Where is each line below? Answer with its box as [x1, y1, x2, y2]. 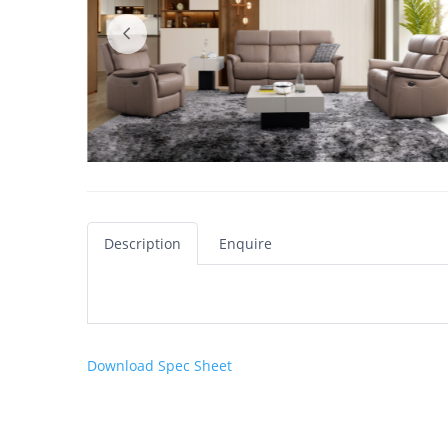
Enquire [219, 233, 272, 253]
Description [104, 233, 181, 253]
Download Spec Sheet [87, 356, 232, 376]
